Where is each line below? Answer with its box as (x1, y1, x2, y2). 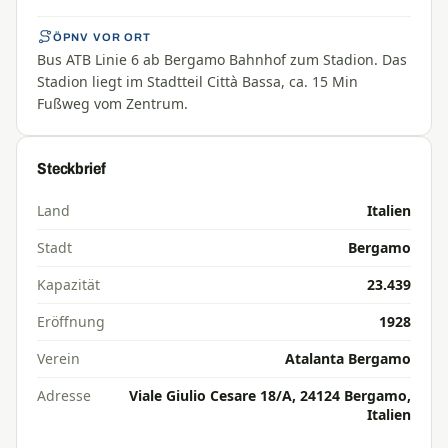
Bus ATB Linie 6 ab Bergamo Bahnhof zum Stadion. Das (37, 50, 407, 69)
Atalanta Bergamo (285, 349, 411, 368)
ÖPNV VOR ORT (53, 31, 152, 43)
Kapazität (37, 275, 100, 294)
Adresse (37, 386, 91, 405)
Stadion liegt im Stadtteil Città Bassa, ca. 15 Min (37, 72, 358, 91)
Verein (37, 349, 80, 368)
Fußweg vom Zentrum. (37, 94, 188, 113)
